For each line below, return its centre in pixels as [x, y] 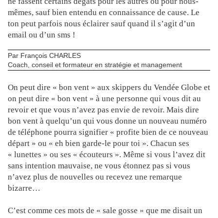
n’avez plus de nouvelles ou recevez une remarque [95, 177]
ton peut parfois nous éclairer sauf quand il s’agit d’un [101, 24]
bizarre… [24, 188]
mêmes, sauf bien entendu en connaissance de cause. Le [104, 12]
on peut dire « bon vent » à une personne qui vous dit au [104, 99]
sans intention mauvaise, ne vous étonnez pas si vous [99, 166]
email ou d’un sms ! [42, 35]
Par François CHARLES [44, 55]
